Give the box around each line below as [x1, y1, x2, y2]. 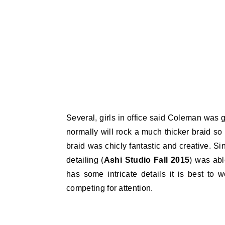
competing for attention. [66, 184, 153, 192]
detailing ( [66, 156, 104, 164]
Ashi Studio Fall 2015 [103, 156, 190, 164]
